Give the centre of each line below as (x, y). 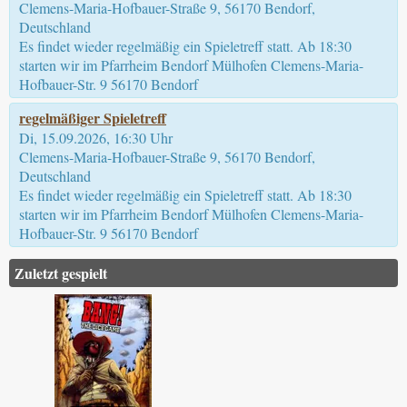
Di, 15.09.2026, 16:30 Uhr (96, 137)
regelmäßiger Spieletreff (93, 117)
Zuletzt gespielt (61, 273)
